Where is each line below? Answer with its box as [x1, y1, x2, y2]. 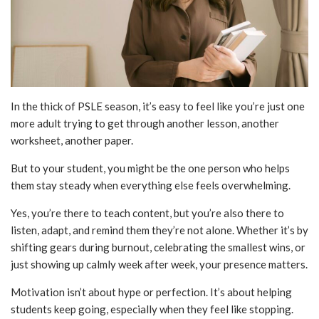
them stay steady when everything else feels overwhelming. [11, 178, 291, 192]
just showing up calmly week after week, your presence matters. [11, 257, 308, 271]
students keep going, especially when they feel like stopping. [11, 302, 293, 315]
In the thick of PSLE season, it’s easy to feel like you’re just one [11, 99, 305, 113]
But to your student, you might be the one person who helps [11, 161, 290, 174]
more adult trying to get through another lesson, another [11, 116, 279, 130]
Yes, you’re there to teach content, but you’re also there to [11, 206, 284, 219]
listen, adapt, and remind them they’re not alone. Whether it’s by [11, 223, 308, 236]
